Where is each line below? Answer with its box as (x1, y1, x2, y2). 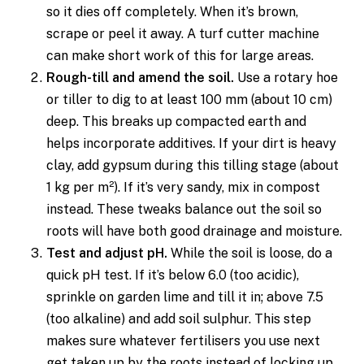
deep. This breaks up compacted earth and (45, 114, 306, 129)
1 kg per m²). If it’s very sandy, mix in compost (45, 180, 320, 195)
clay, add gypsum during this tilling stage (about (45, 158, 339, 173)
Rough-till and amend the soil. (45, 70, 234, 85)
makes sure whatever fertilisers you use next (45, 333, 320, 349)
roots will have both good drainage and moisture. (45, 223, 342, 239)
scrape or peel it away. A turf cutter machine (45, 26, 319, 41)
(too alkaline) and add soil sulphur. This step (45, 311, 311, 327)
